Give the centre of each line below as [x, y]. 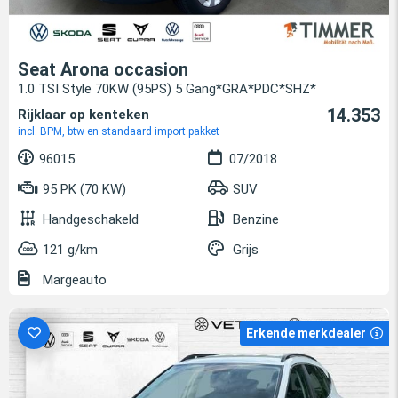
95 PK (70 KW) [83, 189]
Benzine [256, 219]
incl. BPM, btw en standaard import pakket [119, 131]
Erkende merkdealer [306, 333]
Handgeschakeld [91, 219]
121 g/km [70, 249]
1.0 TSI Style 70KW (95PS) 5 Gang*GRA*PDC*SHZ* [167, 88]
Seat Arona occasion [103, 69]
